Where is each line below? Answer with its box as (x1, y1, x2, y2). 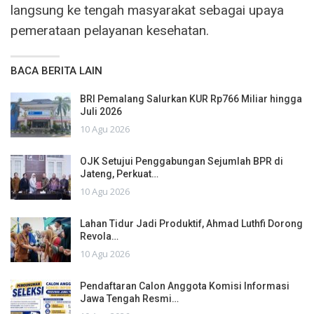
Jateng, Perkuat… (80, 168, 158, 180)
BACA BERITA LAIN (11, 64, 102, 78)
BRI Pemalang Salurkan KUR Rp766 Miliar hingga (80, 93, 302, 105)
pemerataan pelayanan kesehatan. (11, 22, 209, 39)
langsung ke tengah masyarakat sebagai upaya (11, 2, 284, 19)
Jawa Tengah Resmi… (80, 293, 179, 305)
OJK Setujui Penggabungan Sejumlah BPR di (80, 156, 283, 168)
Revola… (80, 231, 118, 243)
